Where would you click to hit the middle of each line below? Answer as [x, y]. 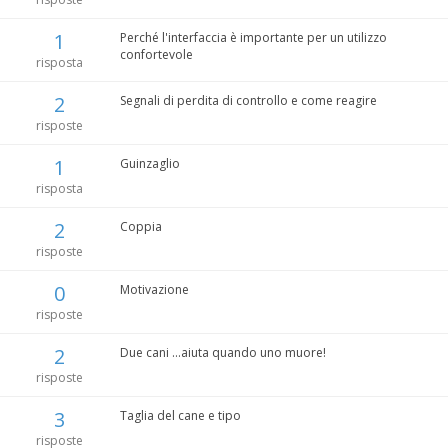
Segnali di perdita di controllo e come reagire [248, 101]
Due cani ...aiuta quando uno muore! [222, 353]
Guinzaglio [149, 164]
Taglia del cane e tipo [180, 416]
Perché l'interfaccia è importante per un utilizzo [253, 38]
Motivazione [154, 290]
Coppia [140, 227]
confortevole [156, 55]
